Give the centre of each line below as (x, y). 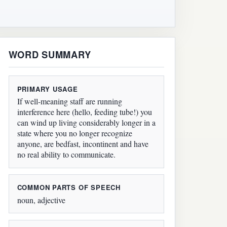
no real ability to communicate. (66, 155)
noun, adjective (41, 200)
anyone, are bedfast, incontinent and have (83, 144)
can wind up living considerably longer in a (86, 123)
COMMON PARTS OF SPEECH (69, 187)
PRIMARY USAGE (47, 89)
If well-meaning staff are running (69, 101)
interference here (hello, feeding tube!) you (84, 112)
